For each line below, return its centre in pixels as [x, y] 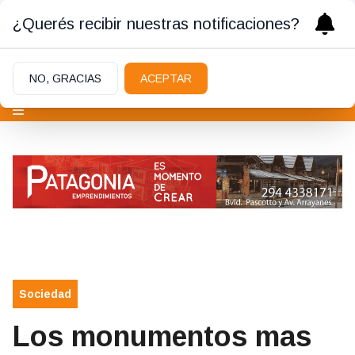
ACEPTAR [166, 78]
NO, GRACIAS [65, 78]
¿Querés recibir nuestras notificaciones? [156, 24]
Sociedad [45, 294]
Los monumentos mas [162, 337]
